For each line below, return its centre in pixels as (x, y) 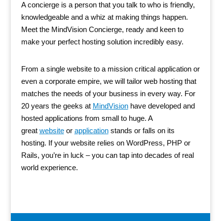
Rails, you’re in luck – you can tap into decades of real (107, 155)
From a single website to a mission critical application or (110, 69)
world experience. (49, 167)
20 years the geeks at (57, 106)
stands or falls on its (141, 130)
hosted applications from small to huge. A (87, 118)
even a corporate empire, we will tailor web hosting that (109, 81)
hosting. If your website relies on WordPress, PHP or (106, 143)
